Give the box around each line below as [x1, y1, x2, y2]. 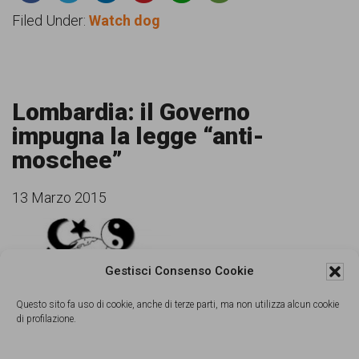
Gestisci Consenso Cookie [105, 264, 254, 278]
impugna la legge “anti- [12, 121, 264, 150]
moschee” [12, 145, 123, 174]
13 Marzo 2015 [12, 188, 107, 206]
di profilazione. [16, 313, 76, 325]
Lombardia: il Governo [12, 97, 250, 126]
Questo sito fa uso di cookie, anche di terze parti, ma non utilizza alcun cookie [16, 299, 339, 310]
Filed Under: [12, 11, 89, 29]
